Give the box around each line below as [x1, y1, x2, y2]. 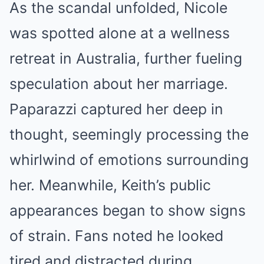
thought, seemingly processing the [9, 126, 249, 143]
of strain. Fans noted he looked [9, 227, 223, 245]
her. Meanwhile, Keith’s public [9, 176, 211, 194]
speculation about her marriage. [9, 75, 228, 93]
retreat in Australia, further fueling [9, 49, 242, 67]
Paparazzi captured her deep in [9, 100, 223, 118]
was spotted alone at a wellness [9, 24, 230, 42]
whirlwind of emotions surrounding [9, 151, 249, 169]
